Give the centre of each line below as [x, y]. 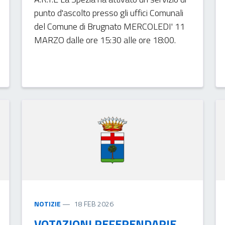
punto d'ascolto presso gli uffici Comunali [108, 13]
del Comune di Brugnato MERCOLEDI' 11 [109, 26]
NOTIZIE [47, 203]
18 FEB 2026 [94, 203]
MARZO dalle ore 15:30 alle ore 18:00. [105, 40]
